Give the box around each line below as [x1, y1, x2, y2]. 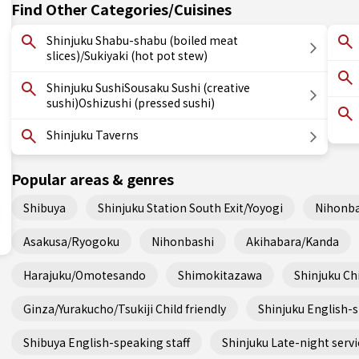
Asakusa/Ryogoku [23, 232, 119, 249]
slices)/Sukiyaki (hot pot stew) [46, 47, 208, 63]
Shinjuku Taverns [46, 127, 139, 143]
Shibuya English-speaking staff [23, 333, 190, 350]
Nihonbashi [151, 232, 214, 249]
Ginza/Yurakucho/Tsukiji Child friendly [23, 300, 226, 317]
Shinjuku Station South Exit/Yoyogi [98, 199, 283, 216]
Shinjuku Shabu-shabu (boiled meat [46, 32, 238, 48]
